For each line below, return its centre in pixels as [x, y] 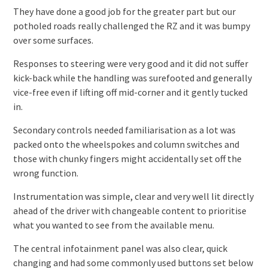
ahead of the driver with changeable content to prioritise [130, 210]
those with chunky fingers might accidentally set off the [127, 158]
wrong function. [45, 173]
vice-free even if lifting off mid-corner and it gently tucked [130, 92]
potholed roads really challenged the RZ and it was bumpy [131, 25]
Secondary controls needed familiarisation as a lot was [124, 130]
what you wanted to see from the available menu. [113, 225]
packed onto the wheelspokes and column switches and [126, 144]
